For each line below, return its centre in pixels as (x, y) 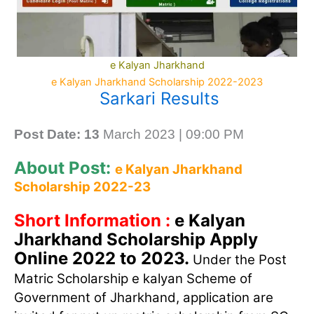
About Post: (64, 168)
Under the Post (238, 260)
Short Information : (94, 221)
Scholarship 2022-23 (82, 187)
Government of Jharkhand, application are (144, 298)
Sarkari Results (159, 99)
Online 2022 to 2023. (102, 259)
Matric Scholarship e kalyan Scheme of (133, 279)
